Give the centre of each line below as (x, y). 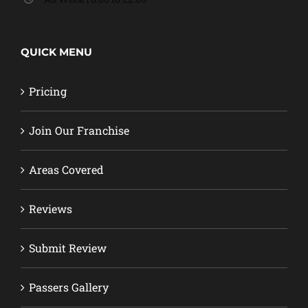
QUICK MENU (56, 52)
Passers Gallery (69, 287)
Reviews (51, 209)
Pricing (48, 91)
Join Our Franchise (79, 131)
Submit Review (68, 248)
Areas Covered (66, 170)
